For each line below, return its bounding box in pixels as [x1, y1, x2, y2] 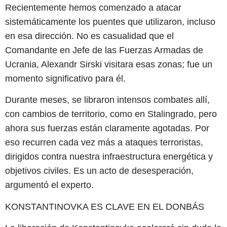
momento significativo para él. [5, 73, 126, 84]
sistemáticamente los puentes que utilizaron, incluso [5, 16, 215, 27]
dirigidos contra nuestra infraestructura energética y [5, 152, 213, 162]
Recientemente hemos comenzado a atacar [5, 2, 181, 13]
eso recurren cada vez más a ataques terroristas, [5, 137, 203, 148]
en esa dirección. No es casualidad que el [5, 30, 174, 41]
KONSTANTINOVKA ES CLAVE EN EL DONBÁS [5, 201, 204, 212]
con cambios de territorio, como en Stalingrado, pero [5, 109, 217, 120]
